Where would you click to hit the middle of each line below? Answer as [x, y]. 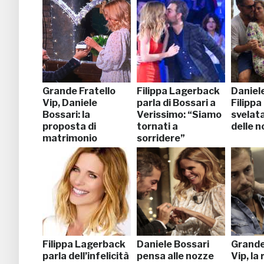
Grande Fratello [79, 91]
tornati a [157, 126]
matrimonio [70, 138]
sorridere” [161, 138]
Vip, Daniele [70, 103]
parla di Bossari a [176, 103]
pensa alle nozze [175, 256]
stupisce [63, 150]
